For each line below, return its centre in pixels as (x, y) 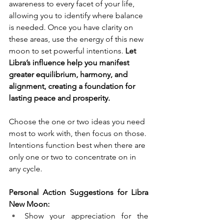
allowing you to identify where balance (77, 16)
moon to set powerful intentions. (67, 51)
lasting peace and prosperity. (59, 98)
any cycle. (27, 169)
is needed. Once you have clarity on (72, 27)
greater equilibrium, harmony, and (69, 75)
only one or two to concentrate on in (73, 157)
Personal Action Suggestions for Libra (79, 192)
